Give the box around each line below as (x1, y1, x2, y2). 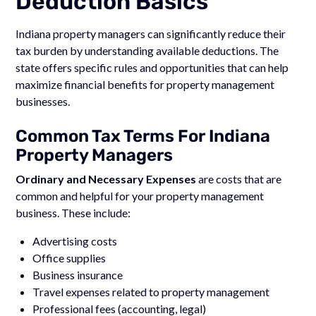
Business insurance (32, 267, 123, 281)
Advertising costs (32, 233, 118, 248)
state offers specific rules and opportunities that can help (16, 60, 289, 74)
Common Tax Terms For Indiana (16, 126, 271, 146)
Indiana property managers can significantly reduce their (16, 26, 286, 40)
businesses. (16, 94, 71, 108)
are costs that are (196, 171, 282, 186)
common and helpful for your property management (16, 188, 265, 202)
